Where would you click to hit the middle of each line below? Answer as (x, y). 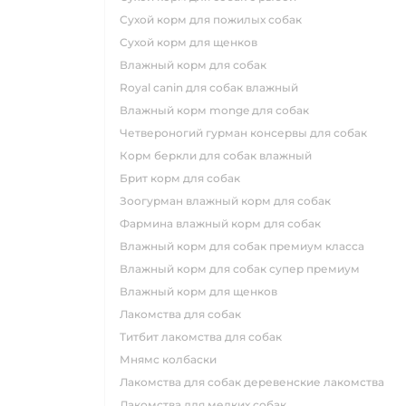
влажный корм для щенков (203, 291)
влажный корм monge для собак (218, 110)
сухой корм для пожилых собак (215, 19)
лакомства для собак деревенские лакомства (256, 382)
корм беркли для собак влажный (220, 155)
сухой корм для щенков (193, 42)
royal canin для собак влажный (213, 87)
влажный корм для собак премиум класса (246, 246)
